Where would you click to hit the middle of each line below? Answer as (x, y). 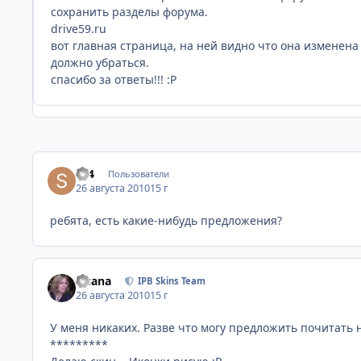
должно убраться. (100, 62)
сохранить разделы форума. (129, 11)
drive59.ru (79, 28)
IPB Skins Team (172, 280)
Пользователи (138, 173)
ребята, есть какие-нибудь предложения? (166, 221)
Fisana (94, 280)
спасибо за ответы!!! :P (114, 79)
